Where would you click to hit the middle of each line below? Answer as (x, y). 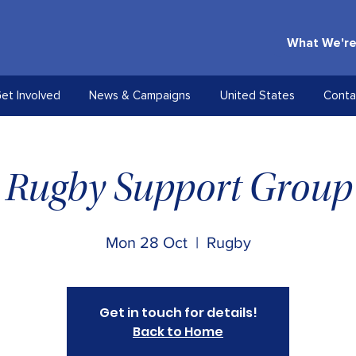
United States (257, 96)
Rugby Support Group (178, 192)
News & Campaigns (140, 96)
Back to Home (178, 332)
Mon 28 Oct (146, 242)
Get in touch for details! (178, 313)
